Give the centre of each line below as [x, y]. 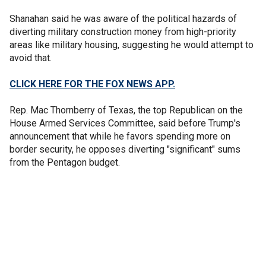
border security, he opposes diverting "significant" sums [125, 149]
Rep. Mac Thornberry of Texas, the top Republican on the [126, 110]
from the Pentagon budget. [65, 162]
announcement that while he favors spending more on [120, 136]
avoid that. [31, 58]
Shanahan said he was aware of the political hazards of [123, 18]
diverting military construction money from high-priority [123, 31]
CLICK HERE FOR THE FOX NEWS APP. [92, 84]
